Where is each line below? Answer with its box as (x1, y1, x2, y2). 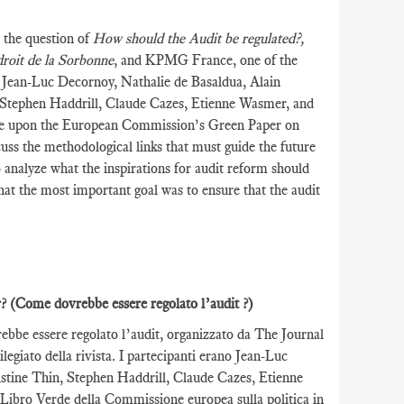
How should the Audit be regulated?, (93, 30, 304, 47)
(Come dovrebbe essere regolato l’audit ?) (10, 295, 253, 312)
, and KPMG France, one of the (114, 51, 298, 69)
